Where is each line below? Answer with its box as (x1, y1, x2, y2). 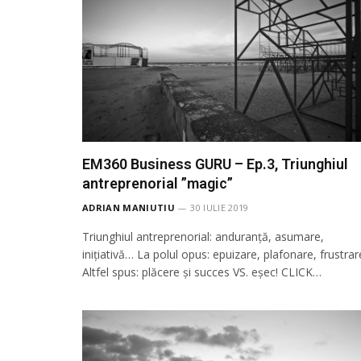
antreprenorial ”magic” (82, 175, 233, 192)
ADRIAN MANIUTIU (82, 201, 175, 214)
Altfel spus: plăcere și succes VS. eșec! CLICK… (82, 264, 322, 280)
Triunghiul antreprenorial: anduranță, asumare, (82, 229, 324, 244)
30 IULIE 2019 (190, 201, 249, 214)
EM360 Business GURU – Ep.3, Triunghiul (82, 156, 348, 172)
